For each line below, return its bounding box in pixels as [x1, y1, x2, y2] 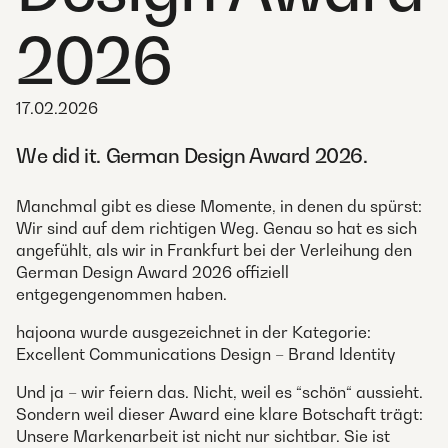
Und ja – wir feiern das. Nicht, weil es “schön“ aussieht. [16, 381, 423, 402]
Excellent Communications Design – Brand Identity [16, 343, 395, 364]
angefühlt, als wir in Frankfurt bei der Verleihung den [16, 239, 412, 260]
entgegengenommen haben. [16, 283, 227, 304]
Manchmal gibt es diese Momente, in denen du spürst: [16, 195, 422, 216]
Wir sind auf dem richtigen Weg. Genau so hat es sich [16, 217, 417, 238]
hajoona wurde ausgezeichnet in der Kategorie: [16, 321, 371, 342]
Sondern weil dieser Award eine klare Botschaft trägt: [16, 403, 423, 424]
